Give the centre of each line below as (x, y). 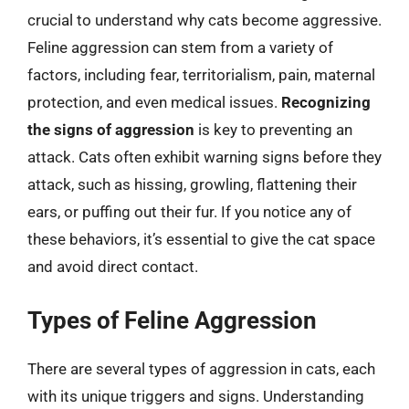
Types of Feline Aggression (172, 320)
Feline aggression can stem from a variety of (180, 47)
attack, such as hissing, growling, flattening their (192, 184)
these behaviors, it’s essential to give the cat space (201, 239)
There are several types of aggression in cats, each (201, 368)
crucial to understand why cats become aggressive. (204, 20)
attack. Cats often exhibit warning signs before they (204, 157)
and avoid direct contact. (113, 267)
